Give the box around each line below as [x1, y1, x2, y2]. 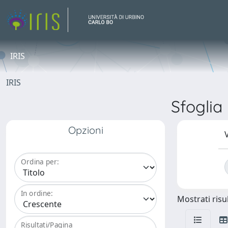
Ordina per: [21, 157, 59, 167]
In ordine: [21, 188, 53, 198]
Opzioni [68, 124, 103, 136]
